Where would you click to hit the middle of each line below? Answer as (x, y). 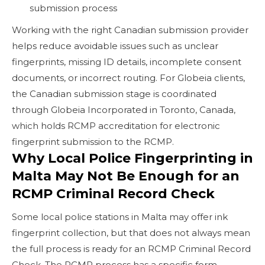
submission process (73, 8)
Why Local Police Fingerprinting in (132, 158)
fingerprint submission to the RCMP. (93, 141)
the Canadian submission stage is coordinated (114, 93)
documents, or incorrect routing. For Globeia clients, (128, 77)
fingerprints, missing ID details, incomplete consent (127, 62)
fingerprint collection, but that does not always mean (131, 232)
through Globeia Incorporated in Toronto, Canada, (124, 109)
